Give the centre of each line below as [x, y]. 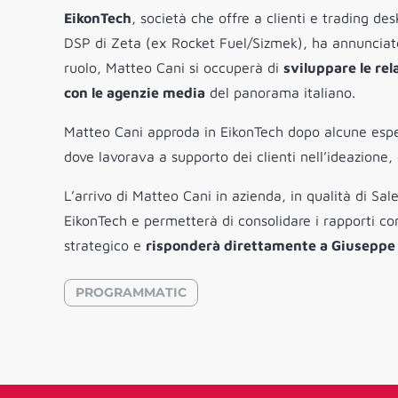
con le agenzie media [135, 93]
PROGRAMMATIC [131, 293]
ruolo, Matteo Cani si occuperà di [174, 68]
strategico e [105, 246]
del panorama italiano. [280, 93]
